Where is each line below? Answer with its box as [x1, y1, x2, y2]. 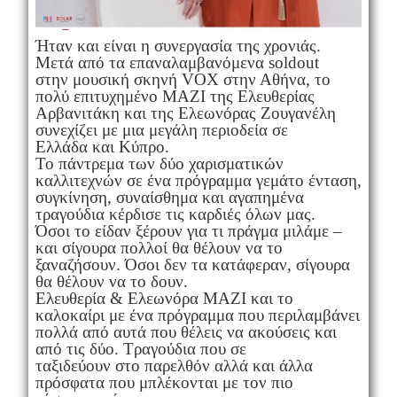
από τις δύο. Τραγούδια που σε [35, 339, 246, 358]
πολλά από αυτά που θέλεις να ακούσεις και [35, 322, 337, 341]
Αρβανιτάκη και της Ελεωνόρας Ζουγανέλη [35, 103, 336, 122]
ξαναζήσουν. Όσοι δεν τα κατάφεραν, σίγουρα [35, 254, 350, 274]
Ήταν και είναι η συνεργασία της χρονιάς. [35, 35, 321, 55]
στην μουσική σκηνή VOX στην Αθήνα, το [35, 69, 331, 89]
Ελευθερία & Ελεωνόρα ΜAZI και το [35, 288, 293, 307]
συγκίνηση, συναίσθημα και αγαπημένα [35, 187, 304, 206]
